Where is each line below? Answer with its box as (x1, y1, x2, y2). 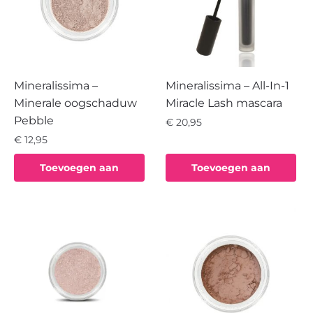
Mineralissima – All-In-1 (166, 78, 290, 92)
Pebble (14, 114, 54, 128)
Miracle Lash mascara (166, 96, 283, 110)
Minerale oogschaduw (14, 96, 137, 110)
